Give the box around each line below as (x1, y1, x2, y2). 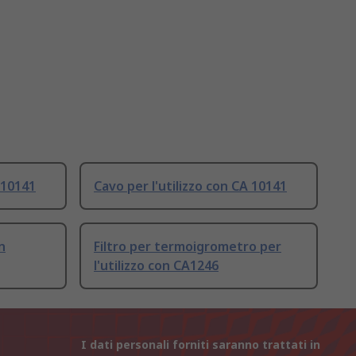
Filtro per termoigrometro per (94, 238, 281, 256)
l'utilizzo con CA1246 (94, 257, 219, 275)
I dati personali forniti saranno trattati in (81, 337, 320, 353)
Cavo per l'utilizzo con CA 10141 (94, 177, 287, 195)
